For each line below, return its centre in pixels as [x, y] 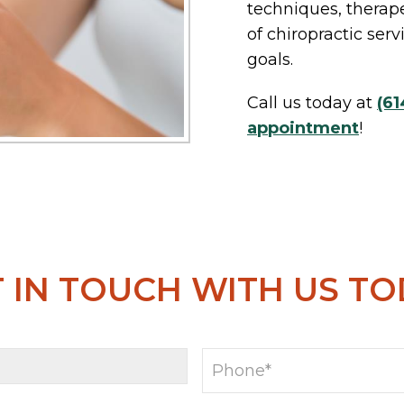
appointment [303, 128]
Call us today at [312, 103]
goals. [270, 60]
